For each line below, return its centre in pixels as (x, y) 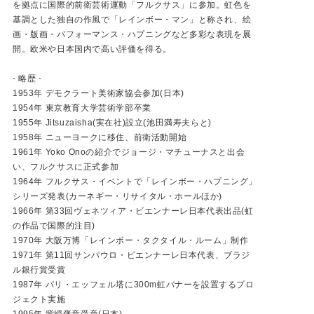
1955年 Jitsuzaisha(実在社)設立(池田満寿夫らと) (112, 122)
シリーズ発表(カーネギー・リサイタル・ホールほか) (117, 196)
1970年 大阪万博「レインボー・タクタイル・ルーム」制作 (131, 240)
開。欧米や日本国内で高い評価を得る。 (92, 49)
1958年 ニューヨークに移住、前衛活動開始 (100, 137)
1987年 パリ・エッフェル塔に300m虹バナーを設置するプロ (134, 284)
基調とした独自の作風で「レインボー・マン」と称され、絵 (132, 19)
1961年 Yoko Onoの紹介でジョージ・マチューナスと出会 (129, 152)
